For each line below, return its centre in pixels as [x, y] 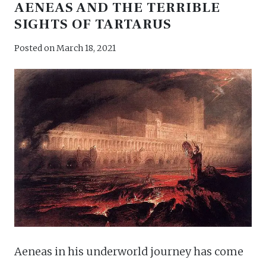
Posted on [35, 48]
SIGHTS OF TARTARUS [93, 24]
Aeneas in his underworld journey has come [129, 252]
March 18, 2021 [86, 48]
